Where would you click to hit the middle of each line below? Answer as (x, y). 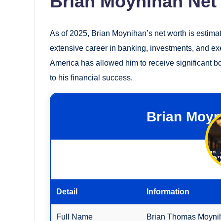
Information (168, 191)
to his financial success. (91, 77)
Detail (67, 191)
